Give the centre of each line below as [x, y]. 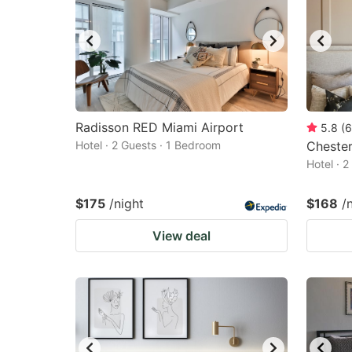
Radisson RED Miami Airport [159, 127]
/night [126, 203]
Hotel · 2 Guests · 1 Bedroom [148, 145]
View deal [181, 236]
